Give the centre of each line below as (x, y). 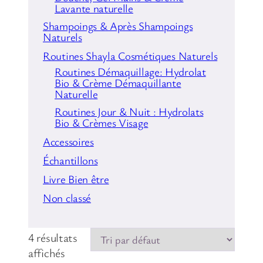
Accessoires (68, 141)
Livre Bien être (76, 178)
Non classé (67, 197)
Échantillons (70, 160)
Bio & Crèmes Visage (102, 122)
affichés (47, 252)
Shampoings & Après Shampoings (118, 25)
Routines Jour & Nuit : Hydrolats (129, 111)
